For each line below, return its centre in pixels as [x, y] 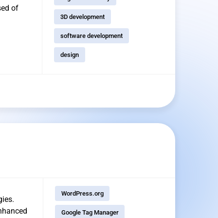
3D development [82, 17]
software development [91, 36]
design [69, 55]
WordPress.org [82, 194]
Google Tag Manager [90, 213]
